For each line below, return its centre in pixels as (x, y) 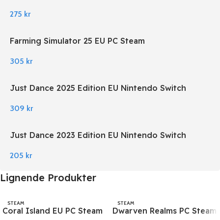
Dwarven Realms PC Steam (165, 211)
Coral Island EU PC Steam (53, 211)
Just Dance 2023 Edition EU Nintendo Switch (98, 135)
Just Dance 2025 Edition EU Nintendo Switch (98, 88)
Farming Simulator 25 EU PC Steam (77, 41)
